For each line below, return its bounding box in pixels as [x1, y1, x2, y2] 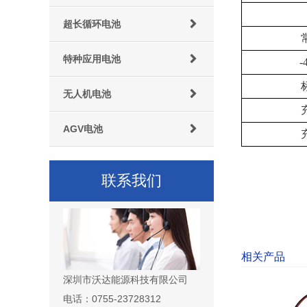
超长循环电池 [63, 19, 121, 29]
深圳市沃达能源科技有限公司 [63, 274, 188, 286]
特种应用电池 [63, 53, 121, 64]
